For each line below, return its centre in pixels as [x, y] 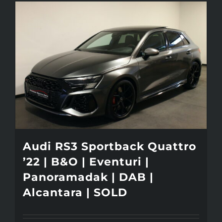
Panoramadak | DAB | [88, 177]
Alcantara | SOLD [75, 193]
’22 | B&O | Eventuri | [86, 162]
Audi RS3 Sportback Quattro [110, 147]
